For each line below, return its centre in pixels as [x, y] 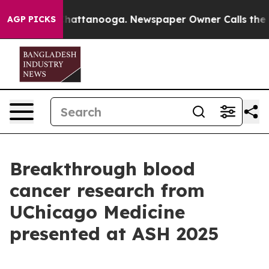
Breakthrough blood [102, 169]
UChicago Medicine [97, 212]
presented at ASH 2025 [114, 234]
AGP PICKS [32, 19]
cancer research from [107, 190]
